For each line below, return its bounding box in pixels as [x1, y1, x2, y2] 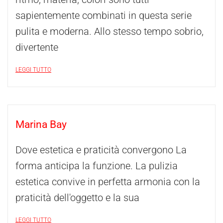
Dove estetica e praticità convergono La [15, 144, 187, 156]
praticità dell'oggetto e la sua [15, 192, 139, 204]
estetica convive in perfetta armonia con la [15, 176, 200, 188]
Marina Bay [15, 118, 67, 130]
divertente [15, 41, 58, 53]
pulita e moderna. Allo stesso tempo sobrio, [15, 25, 204, 37]
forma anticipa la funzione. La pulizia [15, 160, 178, 172]
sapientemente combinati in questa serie [15, 9, 192, 21]
